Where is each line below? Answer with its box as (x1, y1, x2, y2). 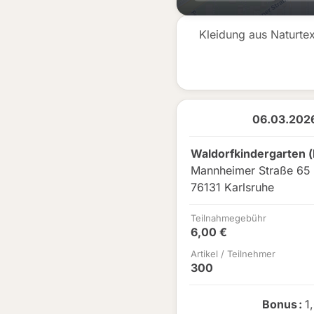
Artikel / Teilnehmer (191, 248, 275, 259)
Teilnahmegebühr (191, 212, 266, 224)
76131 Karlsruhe (191, 180, 274, 194)
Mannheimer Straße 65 (191, 163, 310, 177)
